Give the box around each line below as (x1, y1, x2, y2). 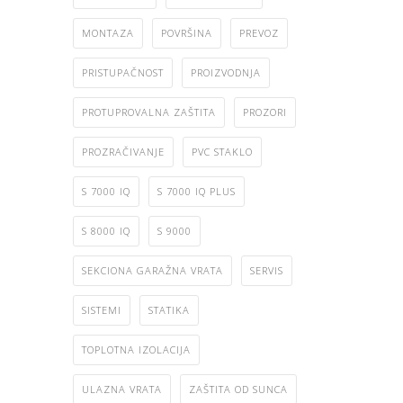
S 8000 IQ (82, 223, 130, 237)
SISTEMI (82, 302, 121, 317)
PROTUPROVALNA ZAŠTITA (82, 104, 216, 119)
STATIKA (148, 302, 190, 317)
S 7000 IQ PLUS (157, 184, 236, 198)
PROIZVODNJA (191, 65, 261, 79)
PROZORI (243, 104, 287, 119)
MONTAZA (82, 25, 134, 40)
